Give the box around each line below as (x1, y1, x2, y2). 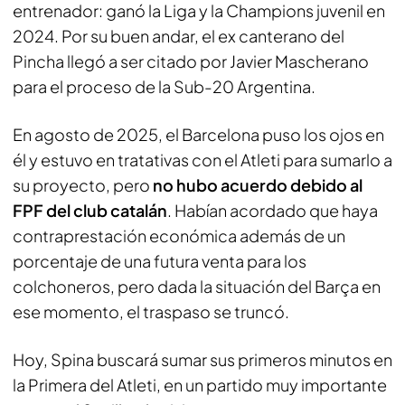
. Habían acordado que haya (167, 199, 378, 221)
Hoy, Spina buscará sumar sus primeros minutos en (13, 348, 392, 370)
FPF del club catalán (13, 199, 167, 221)
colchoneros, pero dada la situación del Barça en (13, 275, 381, 297)
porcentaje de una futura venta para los (13, 250, 306, 271)
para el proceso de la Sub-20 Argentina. (13, 75, 316, 97)
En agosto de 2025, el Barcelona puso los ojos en (13, 123, 384, 145)
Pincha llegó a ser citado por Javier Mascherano (13, 50, 369, 71)
